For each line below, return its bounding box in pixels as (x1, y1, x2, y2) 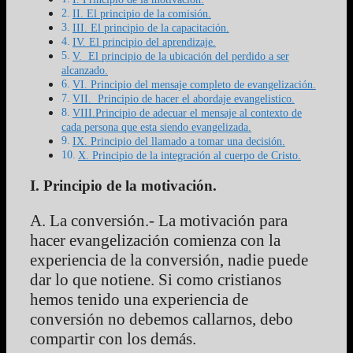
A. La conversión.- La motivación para (30, 211, 288, 231)
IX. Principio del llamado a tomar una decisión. (72, 135, 285, 148)
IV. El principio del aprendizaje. (72, 35, 216, 49)
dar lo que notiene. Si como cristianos (30, 270, 281, 290)
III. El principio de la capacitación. (72, 21, 229, 35)
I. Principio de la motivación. (30, 177, 217, 195)
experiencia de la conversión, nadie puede (30, 251, 308, 270)
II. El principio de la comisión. (72, 7, 211, 20)
